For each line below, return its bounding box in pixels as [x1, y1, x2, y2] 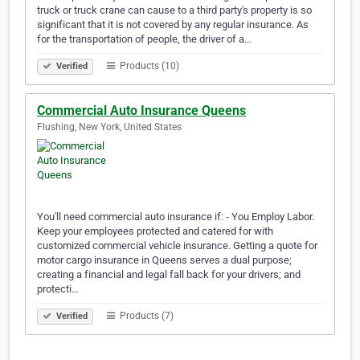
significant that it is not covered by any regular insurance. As [37, 18, 309, 31]
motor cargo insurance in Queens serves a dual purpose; [37, 254, 292, 267]
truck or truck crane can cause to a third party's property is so [37, 4, 312, 17]
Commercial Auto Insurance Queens [37, 103, 246, 119]
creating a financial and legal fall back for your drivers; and [37, 268, 301, 281]
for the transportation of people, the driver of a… [37, 33, 252, 46]
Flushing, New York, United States [37, 121, 182, 133]
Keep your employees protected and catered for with [37, 225, 273, 238]
